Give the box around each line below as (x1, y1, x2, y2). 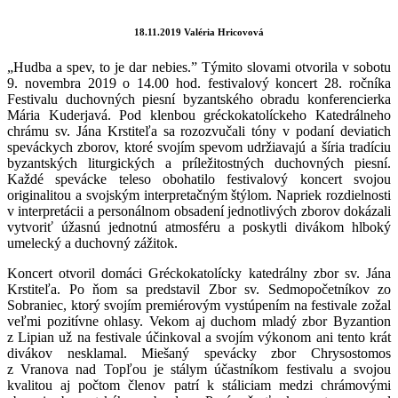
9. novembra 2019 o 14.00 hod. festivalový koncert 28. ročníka (7, 75, 391, 91)
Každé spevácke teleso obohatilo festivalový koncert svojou (7, 171, 391, 187)
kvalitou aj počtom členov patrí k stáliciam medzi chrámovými (7, 377, 391, 393)
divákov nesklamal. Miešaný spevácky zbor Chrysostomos (7, 345, 391, 361)
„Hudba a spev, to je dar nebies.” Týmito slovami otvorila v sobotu (7, 59, 391, 75)
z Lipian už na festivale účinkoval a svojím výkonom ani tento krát (7, 329, 391, 345)
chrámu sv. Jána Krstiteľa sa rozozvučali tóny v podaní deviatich (7, 123, 391, 139)
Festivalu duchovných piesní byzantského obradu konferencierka (7, 91, 391, 107)
